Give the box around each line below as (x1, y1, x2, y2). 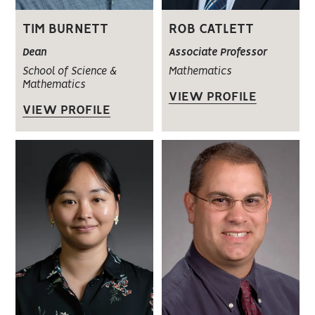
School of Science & (22, 67, 117, 77)
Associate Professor (168, 48, 267, 58)
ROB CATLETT (168, 23, 254, 37)
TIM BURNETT (22, 23, 109, 37)
